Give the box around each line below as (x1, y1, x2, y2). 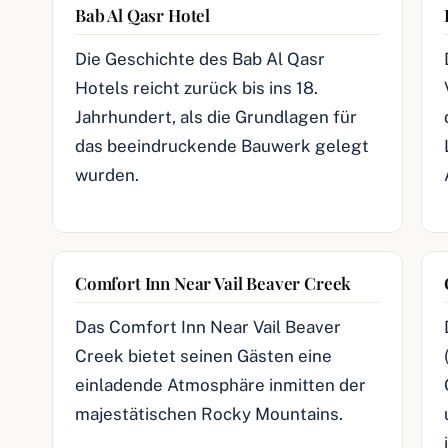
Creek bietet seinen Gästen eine (75, 346, 332, 366)
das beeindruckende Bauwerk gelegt (75, 136, 369, 156)
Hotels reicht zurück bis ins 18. (75, 78, 318, 98)
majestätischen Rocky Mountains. (75, 404, 343, 424)
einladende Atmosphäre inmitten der (75, 375, 366, 395)
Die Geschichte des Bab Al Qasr (75, 49, 325, 69)
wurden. (75, 165, 139, 185)
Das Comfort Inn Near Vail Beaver (75, 317, 341, 337)
